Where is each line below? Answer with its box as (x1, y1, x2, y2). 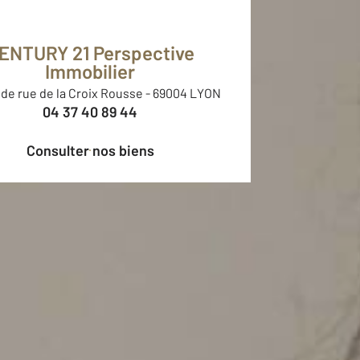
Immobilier (45, 59, 135, 83)
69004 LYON (153, 85, 221, 100)
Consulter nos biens (35, 141, 154, 159)
